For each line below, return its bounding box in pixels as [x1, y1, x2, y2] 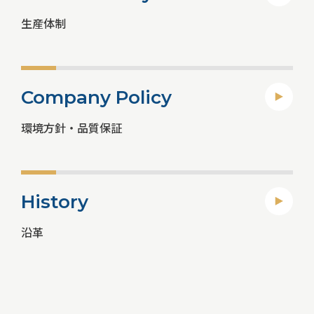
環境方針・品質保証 [21, 118, 123, 136]
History [21, 190, 89, 213]
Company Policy [21, 86, 172, 109]
